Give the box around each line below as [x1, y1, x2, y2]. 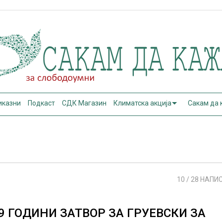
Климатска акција [113, 99, 172, 107]
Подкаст [28, 99, 55, 107]
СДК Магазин [62, 99, 107, 107]
